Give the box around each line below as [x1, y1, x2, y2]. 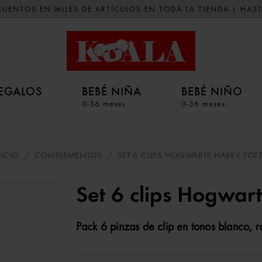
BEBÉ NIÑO [181, 84, 243, 98]
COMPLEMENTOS [34, 151, 102, 160]
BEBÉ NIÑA [82, 84, 142, 98]
